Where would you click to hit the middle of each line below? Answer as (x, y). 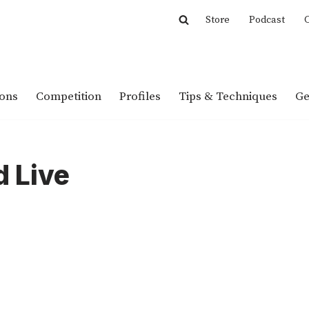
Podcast (267, 20)
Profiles (140, 97)
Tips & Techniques (228, 97)
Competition (68, 97)
